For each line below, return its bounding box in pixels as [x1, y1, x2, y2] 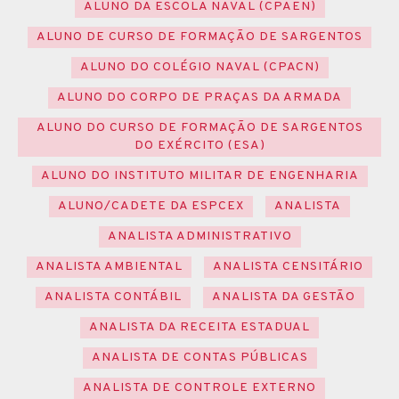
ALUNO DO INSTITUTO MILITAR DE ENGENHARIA [40, 167, 359, 183]
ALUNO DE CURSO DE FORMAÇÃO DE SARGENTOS [37, 28, 362, 45]
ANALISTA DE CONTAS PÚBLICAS [91, 349, 308, 365]
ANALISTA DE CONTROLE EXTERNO [83, 379, 316, 395]
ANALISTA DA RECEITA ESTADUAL [89, 319, 310, 335]
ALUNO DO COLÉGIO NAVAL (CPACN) [79, 59, 320, 75]
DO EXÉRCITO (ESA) [134, 137, 265, 153]
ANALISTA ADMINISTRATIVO [107, 228, 292, 244]
